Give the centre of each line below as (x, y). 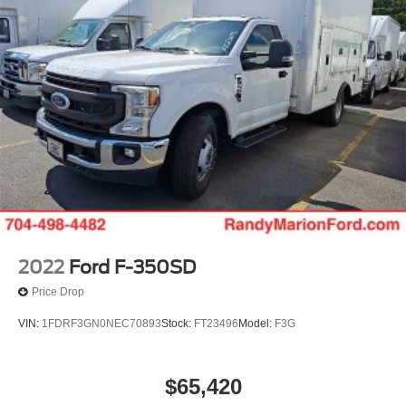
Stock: (178, 324)
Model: (256, 324)
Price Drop (58, 292)
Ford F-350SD (132, 267)
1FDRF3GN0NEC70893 (101, 324)
